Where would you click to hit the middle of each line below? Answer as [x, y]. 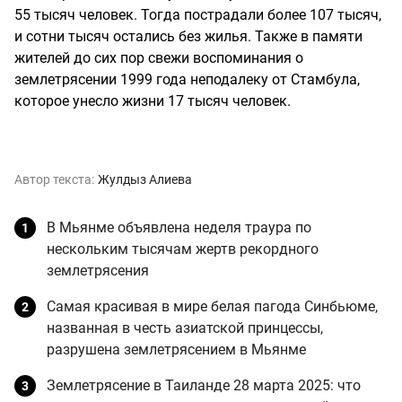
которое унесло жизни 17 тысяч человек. [153, 100]
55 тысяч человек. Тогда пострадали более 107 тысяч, [198, 14]
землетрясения [98, 270]
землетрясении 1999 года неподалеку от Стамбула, [187, 79]
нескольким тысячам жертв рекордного [183, 249]
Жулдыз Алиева [145, 179]
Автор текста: [54, 179]
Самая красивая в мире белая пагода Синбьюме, [212, 306]
